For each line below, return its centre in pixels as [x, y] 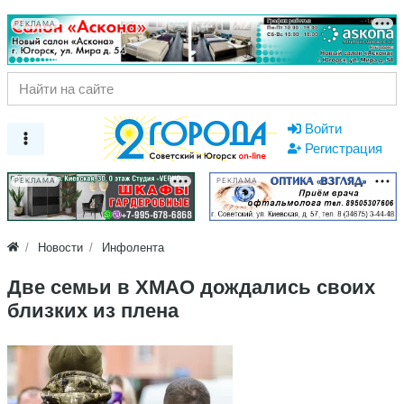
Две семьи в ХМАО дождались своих [191, 287]
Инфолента [133, 247]
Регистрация [344, 148]
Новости [61, 247]
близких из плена [93, 310]
